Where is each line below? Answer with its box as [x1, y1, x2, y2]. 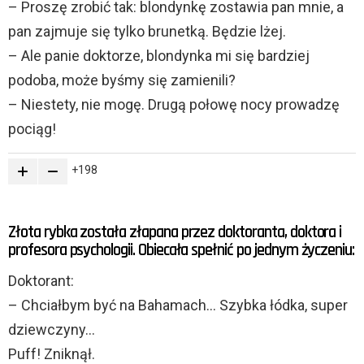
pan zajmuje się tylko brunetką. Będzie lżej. [8, 23, 286, 41]
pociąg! [8, 120, 56, 138]
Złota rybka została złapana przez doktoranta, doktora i [8, 221, 342, 244]
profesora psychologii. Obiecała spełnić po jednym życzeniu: [8, 239, 355, 262]
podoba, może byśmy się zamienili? [8, 71, 236, 89]
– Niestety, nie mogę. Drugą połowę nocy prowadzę [8, 96, 340, 114]
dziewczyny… [8, 321, 95, 339]
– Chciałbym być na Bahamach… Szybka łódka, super [8, 297, 348, 314]
